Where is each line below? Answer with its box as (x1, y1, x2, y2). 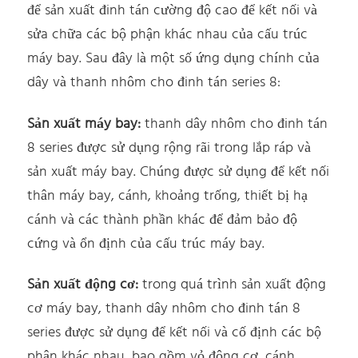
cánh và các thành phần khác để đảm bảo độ (27, 208, 298, 232)
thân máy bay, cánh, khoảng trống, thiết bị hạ (27, 184, 308, 208)
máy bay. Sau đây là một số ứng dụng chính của (27, 47, 320, 71)
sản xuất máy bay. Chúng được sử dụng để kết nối (27, 160, 330, 184)
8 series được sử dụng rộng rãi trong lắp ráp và (27, 136, 312, 160)
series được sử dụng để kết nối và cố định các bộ (27, 321, 322, 345)
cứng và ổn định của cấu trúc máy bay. (27, 232, 265, 256)
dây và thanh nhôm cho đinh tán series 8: (27, 71, 281, 95)
